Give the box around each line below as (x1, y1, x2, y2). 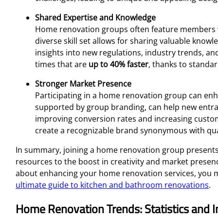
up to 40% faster (89, 58, 148, 70)
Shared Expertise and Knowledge (35, 12, 156, 23)
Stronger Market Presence (35, 78, 131, 89)
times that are (35, 58, 89, 70)
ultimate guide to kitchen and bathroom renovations (16, 179, 209, 190)
